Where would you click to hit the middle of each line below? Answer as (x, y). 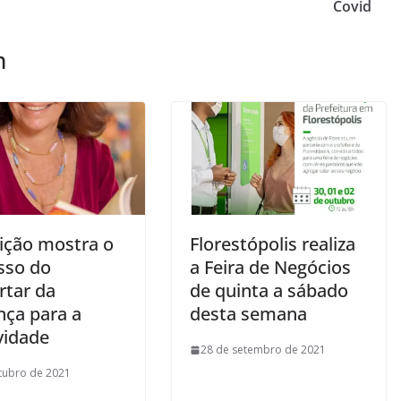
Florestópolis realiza (273, 244)
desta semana (248, 314)
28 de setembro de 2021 (263, 350)
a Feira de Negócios (270, 267)
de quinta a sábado (269, 290)
